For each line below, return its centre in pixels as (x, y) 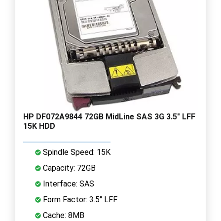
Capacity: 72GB (68, 168)
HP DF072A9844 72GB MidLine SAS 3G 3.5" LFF (109, 116)
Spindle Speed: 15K (76, 152)
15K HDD (39, 126)
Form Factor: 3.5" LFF (79, 199)
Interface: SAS (68, 184)
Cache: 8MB (63, 215)
